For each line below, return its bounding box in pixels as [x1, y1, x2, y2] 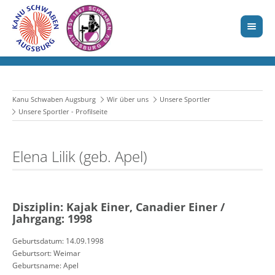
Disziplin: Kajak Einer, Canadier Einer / [12, 199, 225, 214]
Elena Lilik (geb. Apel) [12, 146, 147, 167]
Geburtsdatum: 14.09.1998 [12, 236, 104, 247]
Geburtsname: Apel [12, 260, 79, 271]
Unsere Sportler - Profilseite [18, 107, 107, 117]
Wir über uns [107, 95, 149, 104]
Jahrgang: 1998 [12, 211, 92, 226]
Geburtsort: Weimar [12, 248, 80, 259]
